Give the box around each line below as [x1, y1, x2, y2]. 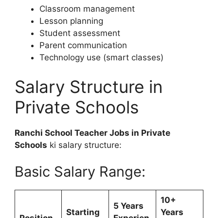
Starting [66, 207, 100, 217]
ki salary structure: [47, 140, 122, 150]
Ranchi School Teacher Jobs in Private [15, 127, 170, 138]
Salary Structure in [15, 76, 163, 97]
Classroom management [39, 4, 135, 14]
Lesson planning [39, 16, 103, 26]
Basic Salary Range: [15, 163, 145, 180]
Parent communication [39, 40, 127, 50]
